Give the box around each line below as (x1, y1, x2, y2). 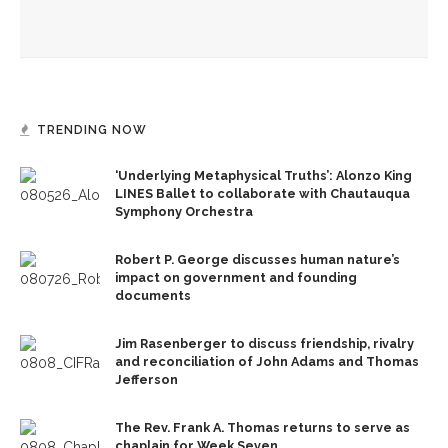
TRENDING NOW (37, 122, 147, 137)
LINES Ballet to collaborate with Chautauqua (115, 185, 410, 201)
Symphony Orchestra (115, 203, 253, 219)
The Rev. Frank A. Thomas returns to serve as (115, 419, 410, 435)
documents (115, 287, 191, 303)
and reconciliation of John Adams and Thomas (115, 353, 419, 369)
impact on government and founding (115, 269, 357, 285)
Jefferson (115, 371, 178, 387)
